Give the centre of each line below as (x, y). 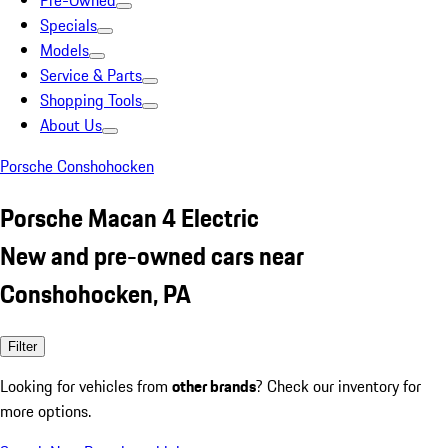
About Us (71, 125)
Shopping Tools (91, 100)
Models (64, 50)
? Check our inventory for (338, 385)
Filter (22, 346)
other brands (214, 385)
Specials (68, 25)
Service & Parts (91, 75)
